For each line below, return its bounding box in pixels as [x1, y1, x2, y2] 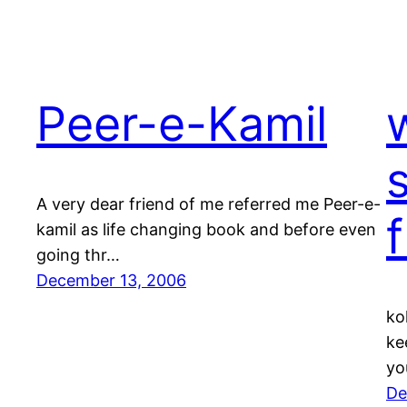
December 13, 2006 [36, 270, 186, 290]
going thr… [36, 244, 120, 264]
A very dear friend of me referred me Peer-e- [36, 194, 381, 213]
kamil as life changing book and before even [36, 219, 376, 239]
